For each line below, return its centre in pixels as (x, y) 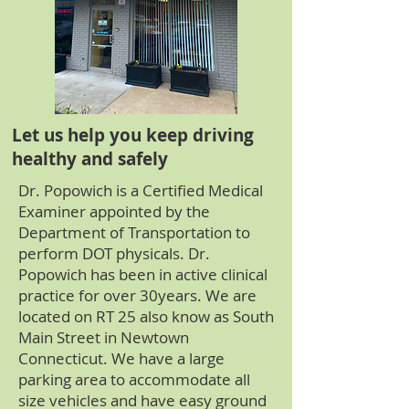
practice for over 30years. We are (137, 295)
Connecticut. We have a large (121, 358)
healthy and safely (92, 159)
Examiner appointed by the (114, 211)
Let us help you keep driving (133, 135)
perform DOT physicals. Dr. (114, 253)
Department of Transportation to (134, 232)
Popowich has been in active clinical (143, 274)
